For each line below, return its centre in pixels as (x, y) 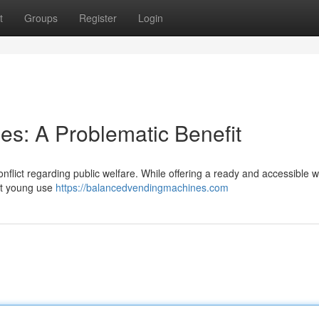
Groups (41, 18)
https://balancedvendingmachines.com (142, 187)
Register (98, 18)
